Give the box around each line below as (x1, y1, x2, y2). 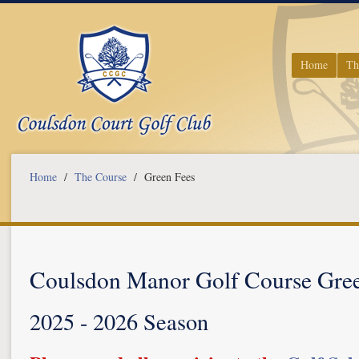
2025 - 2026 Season (30, 305, 208, 337)
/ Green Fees (127, 169, 195, 184)
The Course (75, 169, 127, 184)
